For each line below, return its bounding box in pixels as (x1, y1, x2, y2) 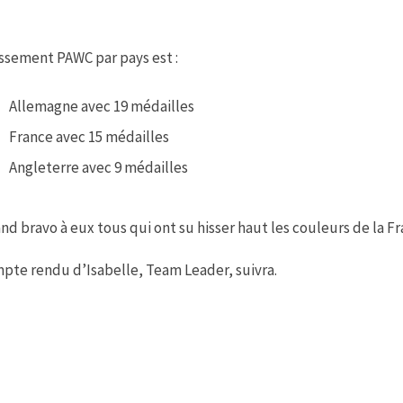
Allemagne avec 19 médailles (9, 95, 194, 116)
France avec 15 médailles (9, 126, 169, 147)
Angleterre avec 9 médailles (9, 157, 188, 177)
